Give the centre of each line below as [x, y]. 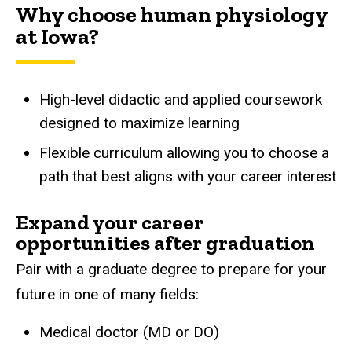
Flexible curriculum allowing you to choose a [184, 153]
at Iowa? [57, 37]
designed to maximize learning [139, 123]
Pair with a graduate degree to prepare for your [171, 269]
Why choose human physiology [172, 15]
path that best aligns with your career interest [188, 177]
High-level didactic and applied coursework [181, 100]
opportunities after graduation [165, 243]
